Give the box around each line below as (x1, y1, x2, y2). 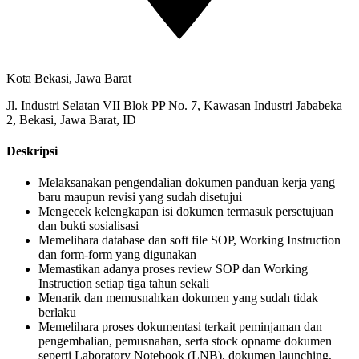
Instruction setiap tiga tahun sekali (38, 276, 209, 291)
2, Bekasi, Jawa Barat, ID (6, 112, 136, 127)
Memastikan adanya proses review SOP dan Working (38, 262, 308, 276)
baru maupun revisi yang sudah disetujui (38, 190, 242, 204)
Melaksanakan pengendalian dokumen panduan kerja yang (38, 175, 335, 190)
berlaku (38, 305, 76, 320)
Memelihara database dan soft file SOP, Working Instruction (38, 233, 341, 248)
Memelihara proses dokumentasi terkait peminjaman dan (38, 320, 322, 334)
